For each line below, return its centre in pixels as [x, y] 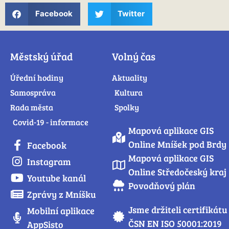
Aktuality [129, 77]
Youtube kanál [56, 178]
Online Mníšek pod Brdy [178, 144]
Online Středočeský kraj [178, 171]
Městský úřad [41, 56]
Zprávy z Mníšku [61, 194]
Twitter [131, 14]
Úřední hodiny [37, 77]
